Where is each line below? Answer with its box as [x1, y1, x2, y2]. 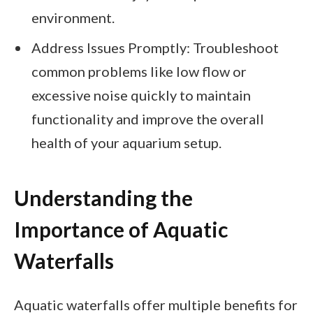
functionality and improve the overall [31, 110, 264, 127]
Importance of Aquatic [14, 217, 228, 242]
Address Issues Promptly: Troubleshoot [31, 38, 279, 56]
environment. [31, 8, 115, 26]
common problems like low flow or [31, 62, 247, 80]
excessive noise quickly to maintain [31, 86, 251, 103]
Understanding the [14, 185, 193, 211]
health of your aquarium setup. [31, 133, 221, 151]
